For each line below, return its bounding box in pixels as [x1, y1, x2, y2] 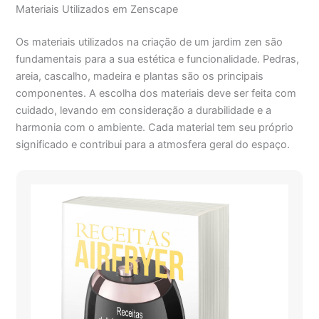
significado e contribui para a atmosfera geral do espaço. [16, 137, 291, 151]
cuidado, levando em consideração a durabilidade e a [16, 103, 272, 117]
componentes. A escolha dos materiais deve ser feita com [16, 86, 297, 100]
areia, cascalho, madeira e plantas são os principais [16, 69, 264, 83]
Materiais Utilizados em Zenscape [16, 2, 179, 16]
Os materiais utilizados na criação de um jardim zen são [16, 35, 283, 48]
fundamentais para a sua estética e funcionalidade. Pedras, [16, 52, 300, 66]
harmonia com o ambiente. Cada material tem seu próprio [16, 120, 294, 134]
